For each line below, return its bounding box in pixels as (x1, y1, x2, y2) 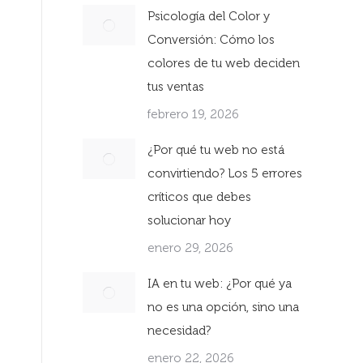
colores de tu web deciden (147, 56, 300, 70)
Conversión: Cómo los (147, 32, 275, 47)
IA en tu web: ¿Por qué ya (147, 276, 292, 291)
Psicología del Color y (147, 9, 270, 23)
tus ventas (147, 79, 204, 94)
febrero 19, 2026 (147, 107, 239, 122)
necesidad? (147, 323, 211, 338)
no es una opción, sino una (147, 300, 299, 314)
